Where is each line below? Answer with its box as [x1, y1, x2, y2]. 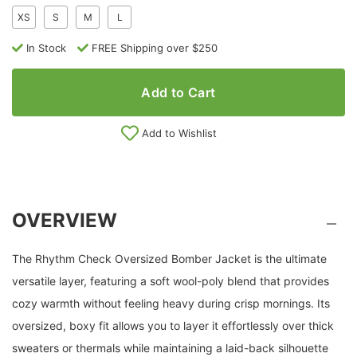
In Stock [26, 41, 66, 55]
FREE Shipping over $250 [92, 41, 218, 55]
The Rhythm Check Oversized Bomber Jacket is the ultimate [12, 252, 327, 266]
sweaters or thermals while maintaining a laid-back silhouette [12, 341, 328, 355]
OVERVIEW [12, 208, 117, 232]
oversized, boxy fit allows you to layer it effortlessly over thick [12, 319, 334, 333]
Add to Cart [141, 84, 216, 101]
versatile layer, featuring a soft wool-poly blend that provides [12, 274, 329, 288]
